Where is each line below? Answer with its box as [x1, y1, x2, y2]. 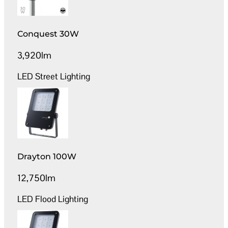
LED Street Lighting [17, 70, 91, 82]
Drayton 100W [17, 151, 77, 161]
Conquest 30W [17, 28, 79, 39]
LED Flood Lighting [17, 193, 89, 205]
